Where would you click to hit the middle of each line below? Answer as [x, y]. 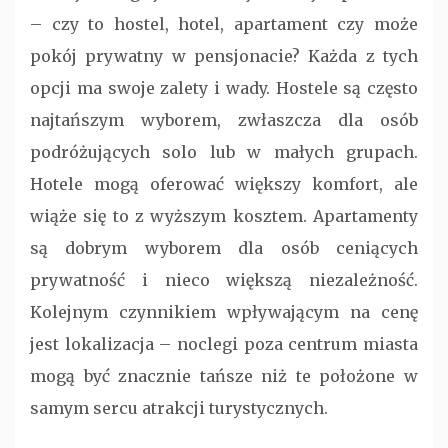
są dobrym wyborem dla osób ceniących [224, 248]
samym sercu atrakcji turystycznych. [179, 408]
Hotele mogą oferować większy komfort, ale [224, 184]
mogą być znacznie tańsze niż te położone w [224, 376]
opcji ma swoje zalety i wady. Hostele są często [224, 88]
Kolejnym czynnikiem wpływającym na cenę [224, 312]
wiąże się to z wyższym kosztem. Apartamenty [224, 216]
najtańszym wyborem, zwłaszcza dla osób [224, 120]
